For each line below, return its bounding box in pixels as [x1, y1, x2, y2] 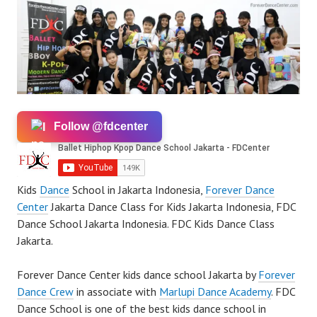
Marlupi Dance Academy [159, 284, 271, 299]
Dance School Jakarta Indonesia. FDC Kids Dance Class [17, 217, 275, 231]
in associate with [74, 284, 159, 299]
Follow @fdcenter [54, 120, 148, 133]
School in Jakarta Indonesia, [69, 183, 205, 197]
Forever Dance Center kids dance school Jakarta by [17, 267, 258, 282]
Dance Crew [17, 284, 74, 299]
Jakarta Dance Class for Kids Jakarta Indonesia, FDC [48, 200, 296, 214]
